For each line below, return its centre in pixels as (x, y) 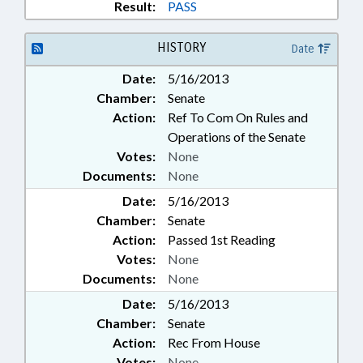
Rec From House (214, 342)
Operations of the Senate (237, 137)
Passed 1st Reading (222, 239)
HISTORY (181, 47)
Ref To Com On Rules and (238, 117)
